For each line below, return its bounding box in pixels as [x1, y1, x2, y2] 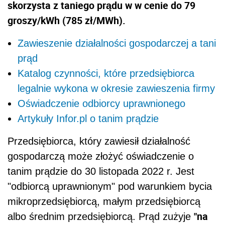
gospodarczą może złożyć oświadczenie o [8, 150, 194, 162]
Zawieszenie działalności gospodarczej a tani [18, 37, 216, 49]
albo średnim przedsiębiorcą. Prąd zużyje [8, 210, 194, 222]
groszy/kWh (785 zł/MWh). [8, 13, 126, 27]
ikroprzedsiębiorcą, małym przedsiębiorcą [16, 195, 200, 207]
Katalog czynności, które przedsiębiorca [18, 67, 194, 79]
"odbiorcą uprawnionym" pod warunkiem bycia [8, 180, 212, 192]
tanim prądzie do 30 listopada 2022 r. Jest [8, 165, 194, 177]
